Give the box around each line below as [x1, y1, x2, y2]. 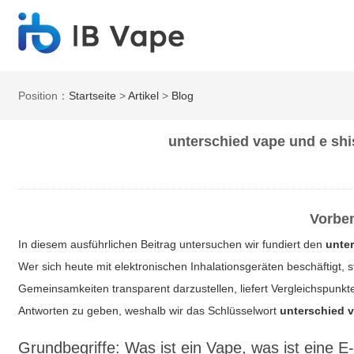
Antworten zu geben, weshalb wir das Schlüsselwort [18, 304, 281, 317]
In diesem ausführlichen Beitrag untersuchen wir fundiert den [18, 238, 326, 250]
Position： [18, 89, 70, 102]
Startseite [69, 89, 117, 102]
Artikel [128, 89, 160, 102]
